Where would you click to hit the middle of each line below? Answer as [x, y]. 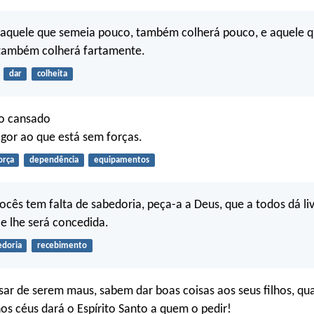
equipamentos [121, 160]
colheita [52, 74]
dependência [54, 160]
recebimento [62, 246]
